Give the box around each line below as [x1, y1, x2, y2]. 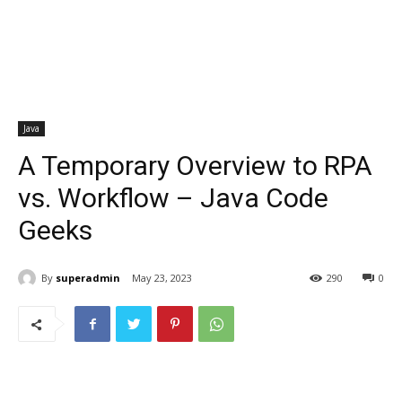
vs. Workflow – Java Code [18, 182, 328, 214]
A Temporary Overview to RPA [18, 150, 372, 181]
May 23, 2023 [132, 271, 192, 285]
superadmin [56, 270, 120, 284]
